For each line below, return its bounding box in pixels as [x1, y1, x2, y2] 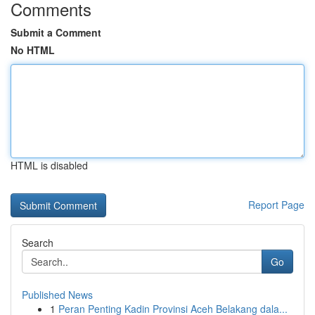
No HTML [11, 43, 55, 57]
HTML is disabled [11, 158, 88, 172]
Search [22, 236, 53, 250]
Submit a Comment [11, 25, 101, 39]
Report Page [248, 198, 304, 212]
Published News [22, 288, 93, 302]
